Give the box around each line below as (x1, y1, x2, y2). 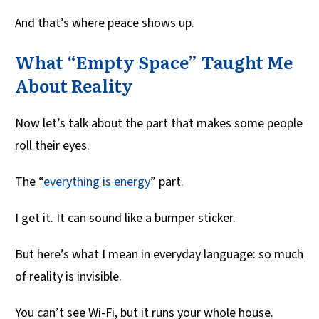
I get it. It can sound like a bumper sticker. (15, 209, 236, 228)
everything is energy (43, 173, 150, 192)
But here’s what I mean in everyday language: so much (15, 246, 303, 264)
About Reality (15, 73, 133, 98)
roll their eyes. (15, 137, 90, 155)
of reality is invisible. (15, 268, 122, 286)
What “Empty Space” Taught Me (15, 49, 293, 75)
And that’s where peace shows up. (15, 14, 194, 33)
